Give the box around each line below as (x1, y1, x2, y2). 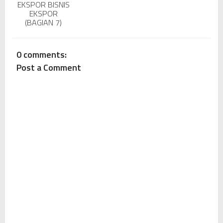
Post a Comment (16, 61, 81, 75)
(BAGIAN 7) (25, 16, 62, 29)
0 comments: (16, 48, 67, 62)
